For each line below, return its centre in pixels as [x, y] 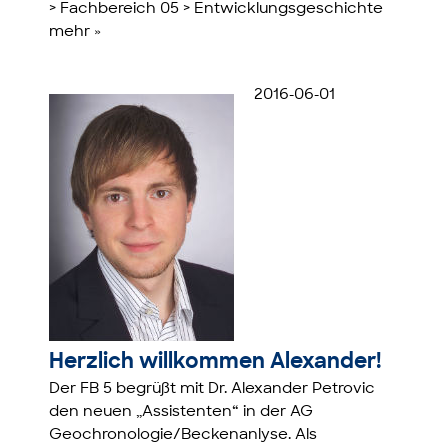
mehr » [75, 33]
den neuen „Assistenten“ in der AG [181, 413]
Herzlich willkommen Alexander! [216, 363]
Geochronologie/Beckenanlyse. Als [183, 436]
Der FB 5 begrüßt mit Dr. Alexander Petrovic [212, 390]
